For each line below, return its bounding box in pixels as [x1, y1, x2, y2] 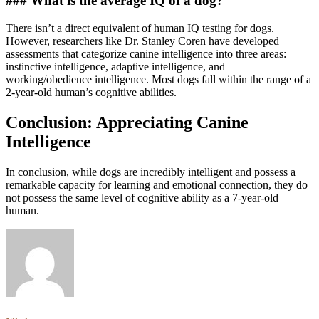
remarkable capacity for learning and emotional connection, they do [6, 178, 308, 191]
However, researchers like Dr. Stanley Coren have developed [6, 34, 279, 47]
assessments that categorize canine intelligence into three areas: [6, 47, 286, 60]
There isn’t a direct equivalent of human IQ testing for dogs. [6, 21, 274, 34]
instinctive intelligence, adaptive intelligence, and [6, 60, 225, 73]
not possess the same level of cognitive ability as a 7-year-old [6, 191, 278, 204]
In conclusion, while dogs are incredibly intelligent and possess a [6, 165, 296, 178]
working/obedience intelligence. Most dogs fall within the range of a [6, 73, 311, 85]
